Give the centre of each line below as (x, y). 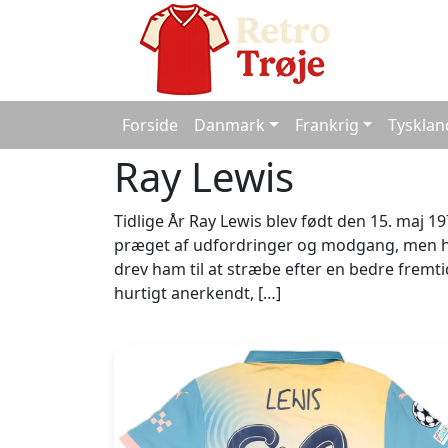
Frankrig (326, 125)
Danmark (229, 125)
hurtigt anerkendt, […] (197, 293)
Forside (150, 125)
